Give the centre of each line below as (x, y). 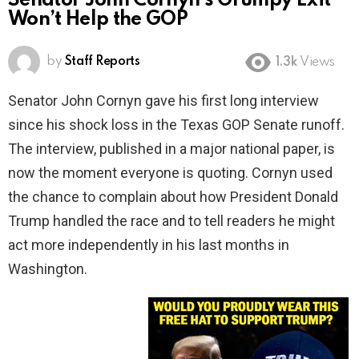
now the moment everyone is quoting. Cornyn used (170, 173)
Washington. (48, 269)
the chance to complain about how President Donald (173, 197)
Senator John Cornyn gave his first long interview (163, 101)
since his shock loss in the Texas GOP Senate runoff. (176, 125)
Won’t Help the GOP (98, 20)
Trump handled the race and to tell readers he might (171, 221)
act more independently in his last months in (149, 245)
